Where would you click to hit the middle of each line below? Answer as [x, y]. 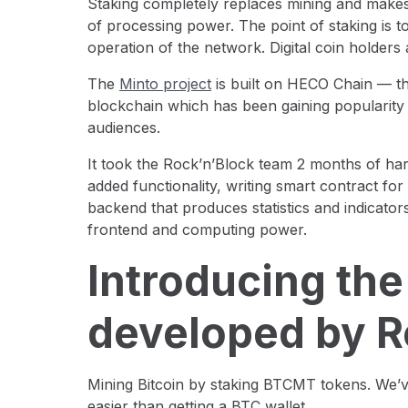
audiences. [124, 127]
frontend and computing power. [197, 229]
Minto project [165, 83]
